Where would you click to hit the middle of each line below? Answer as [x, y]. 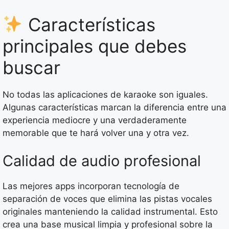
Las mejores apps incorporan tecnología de [91, 186]
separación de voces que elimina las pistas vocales [107, 199]
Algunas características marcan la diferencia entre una [114, 107]
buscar [31, 67]
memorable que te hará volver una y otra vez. [96, 133]
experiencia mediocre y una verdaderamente [95, 120]
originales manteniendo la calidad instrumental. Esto [110, 212]
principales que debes [95, 46]
